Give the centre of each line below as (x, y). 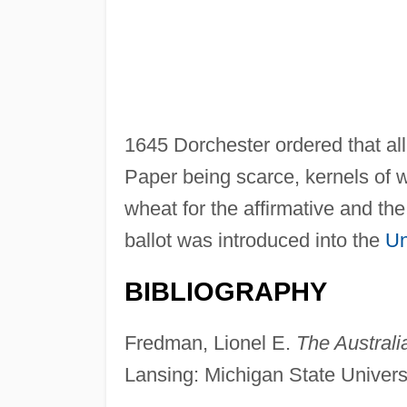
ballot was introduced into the (254, 240)
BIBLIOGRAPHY (225, 291)
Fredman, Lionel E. (210, 342)
